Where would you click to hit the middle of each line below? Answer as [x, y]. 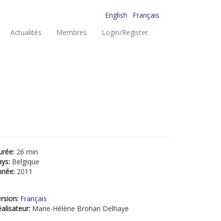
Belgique [26, 162]
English [116, 15]
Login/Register [125, 32]
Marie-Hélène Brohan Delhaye [80, 208]
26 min [27, 152]
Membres [72, 32]
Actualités [26, 32]
